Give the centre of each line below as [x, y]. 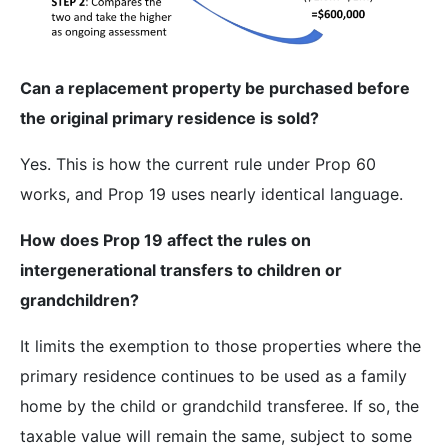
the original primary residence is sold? [171, 117]
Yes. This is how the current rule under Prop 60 [198, 163]
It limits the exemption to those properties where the [220, 345]
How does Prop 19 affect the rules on [165, 239]
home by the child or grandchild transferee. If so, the [219, 405]
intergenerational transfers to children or [181, 269]
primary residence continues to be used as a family [213, 375]
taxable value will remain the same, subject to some [216, 435]
